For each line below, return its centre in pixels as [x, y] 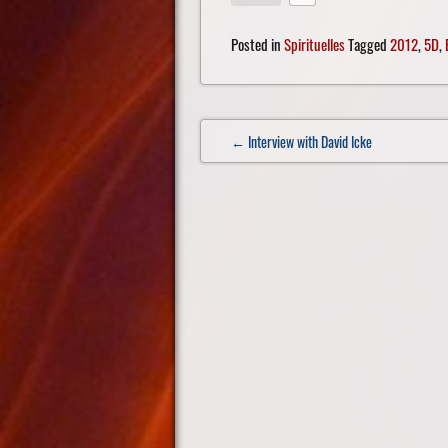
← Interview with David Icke [301, 141]
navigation [265, 176]
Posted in [257, 43]
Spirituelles [314, 43]
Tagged [367, 43]
